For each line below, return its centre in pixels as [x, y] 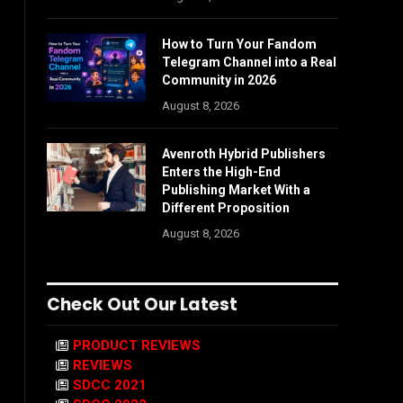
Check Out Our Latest [142, 304]
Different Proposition [226, 208]
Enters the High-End [221, 172]
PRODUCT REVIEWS [137, 345]
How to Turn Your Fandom [239, 44]
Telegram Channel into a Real [249, 62]
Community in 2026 [219, 80]
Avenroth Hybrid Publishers [244, 154]
